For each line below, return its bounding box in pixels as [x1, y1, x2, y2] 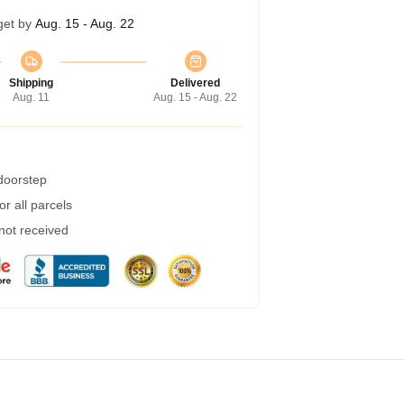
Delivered [170, 77, 220, 89]
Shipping [9, 77, 53, 89]
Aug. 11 [13, 91, 50, 104]
